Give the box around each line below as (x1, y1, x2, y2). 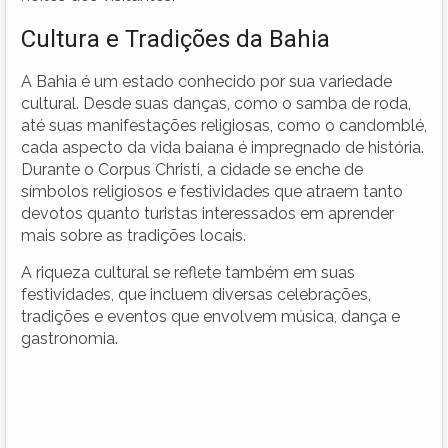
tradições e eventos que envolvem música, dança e (21, 306, 400, 326)
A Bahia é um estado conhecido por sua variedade (21, 71, 392, 91)
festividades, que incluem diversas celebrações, (21, 284, 371, 304)
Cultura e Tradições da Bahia (21, 24, 330, 53)
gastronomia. (21, 328, 118, 348)
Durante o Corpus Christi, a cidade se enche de (21, 159, 363, 179)
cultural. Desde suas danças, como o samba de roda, (21, 93, 411, 113)
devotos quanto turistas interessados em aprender (21, 203, 394, 223)
